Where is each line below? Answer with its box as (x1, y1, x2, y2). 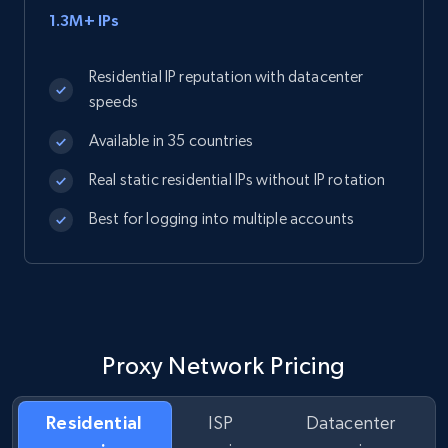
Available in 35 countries (89, 131, 253, 150)
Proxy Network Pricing (102, 352, 346, 379)
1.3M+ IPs (49, 11, 120, 29)
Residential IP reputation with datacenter (89, 67, 364, 86)
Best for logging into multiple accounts (89, 209, 355, 228)
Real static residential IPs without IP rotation (89, 170, 386, 189)
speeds (89, 92, 138, 111)
